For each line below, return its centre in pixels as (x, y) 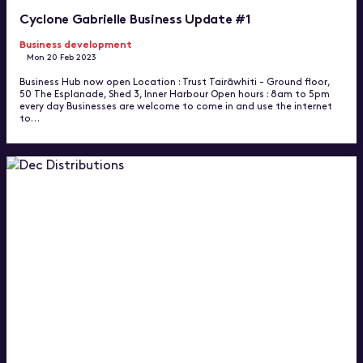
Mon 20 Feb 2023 (62, 56)
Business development (76, 43)
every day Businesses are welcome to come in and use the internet (176, 105)
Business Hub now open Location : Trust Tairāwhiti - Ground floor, (175, 81)
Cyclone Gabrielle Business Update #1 (135, 18)
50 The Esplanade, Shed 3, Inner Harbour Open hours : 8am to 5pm (175, 93)
